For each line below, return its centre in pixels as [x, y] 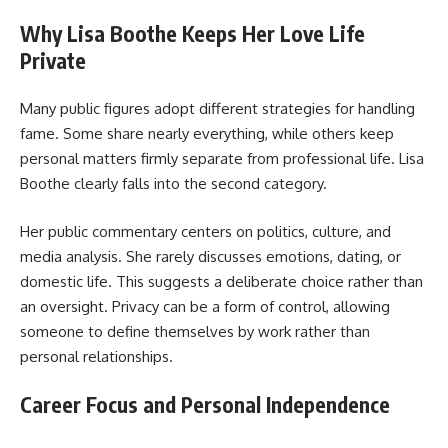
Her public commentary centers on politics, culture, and [205, 231]
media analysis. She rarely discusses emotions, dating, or [210, 256]
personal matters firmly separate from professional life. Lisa [222, 159]
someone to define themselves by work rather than [195, 331]
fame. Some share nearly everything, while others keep [207, 134]
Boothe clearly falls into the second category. [173, 184]
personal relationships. [96, 356]
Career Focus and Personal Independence [205, 405]
